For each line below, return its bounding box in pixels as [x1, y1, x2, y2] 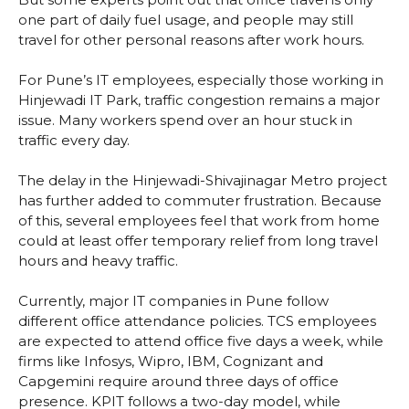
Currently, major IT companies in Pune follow [18, 292, 329, 310]
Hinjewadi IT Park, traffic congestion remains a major [18, 91, 380, 110]
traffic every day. [18, 131, 130, 150]
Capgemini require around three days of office [18, 372, 339, 391]
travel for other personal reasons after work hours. [18, 31, 364, 49]
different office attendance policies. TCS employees [18, 312, 376, 330]
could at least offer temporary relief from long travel [18, 232, 378, 250]
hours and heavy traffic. [18, 252, 178, 270]
